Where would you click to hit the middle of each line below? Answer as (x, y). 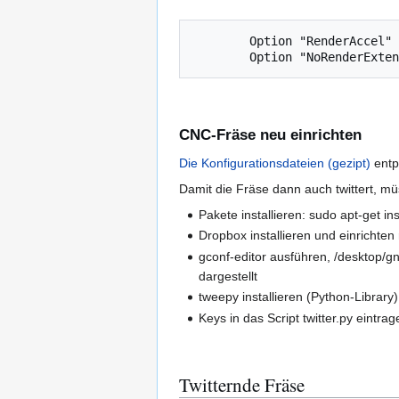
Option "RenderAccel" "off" (221, 41)
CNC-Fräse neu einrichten (270, 135)
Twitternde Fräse (242, 384)
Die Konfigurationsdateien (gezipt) (275, 163)
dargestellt (228, 276)
